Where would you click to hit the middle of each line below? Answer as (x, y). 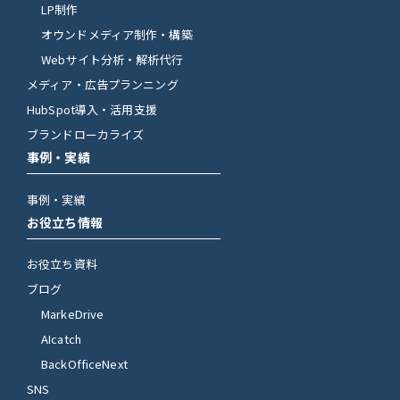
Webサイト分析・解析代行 (112, 60)
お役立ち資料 (62, 264)
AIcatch (61, 339)
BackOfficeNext (84, 364)
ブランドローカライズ (86, 135)
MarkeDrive (73, 314)
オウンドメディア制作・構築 (117, 35)
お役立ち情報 (65, 222)
